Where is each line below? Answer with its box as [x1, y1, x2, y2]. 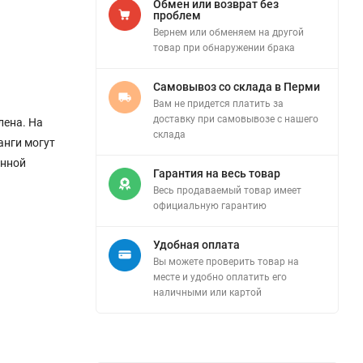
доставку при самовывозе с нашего [153, 113, 318, 126]
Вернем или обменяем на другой [153, 27, 304, 39]
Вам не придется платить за [153, 98, 284, 110]
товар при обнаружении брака [153, 42, 295, 54]
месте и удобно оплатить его [153, 271, 287, 284]
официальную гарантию [153, 200, 267, 212]
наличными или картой [153, 287, 262, 299]
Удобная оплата [153, 238, 240, 252]
